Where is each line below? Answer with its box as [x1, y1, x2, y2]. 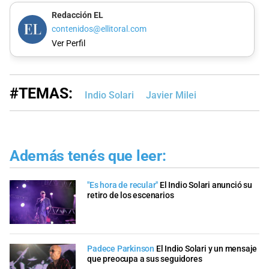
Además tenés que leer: [10, 147, 166, 165]
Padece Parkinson [87, 243, 154, 254]
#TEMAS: [10, 84, 73, 102]
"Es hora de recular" [87, 180, 159, 191]
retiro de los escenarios [87, 190, 174, 201]
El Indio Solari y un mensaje [156, 243, 258, 254]
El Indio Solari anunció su [160, 180, 252, 191]
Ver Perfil [51, 38, 85, 49]
